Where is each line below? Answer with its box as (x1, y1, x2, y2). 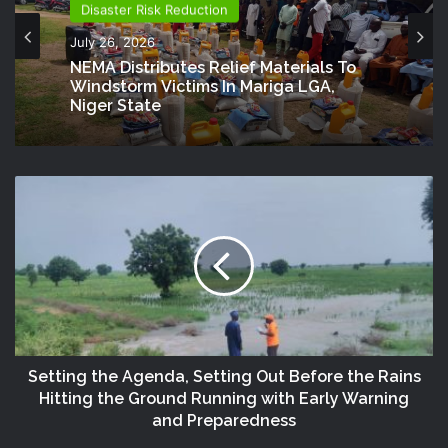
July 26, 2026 (70, 34, 155, 50)
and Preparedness (152, 410, 296, 430)
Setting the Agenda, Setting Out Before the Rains (27, 366, 421, 386)
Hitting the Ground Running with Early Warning (39, 388, 409, 408)
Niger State (70, 96, 161, 115)
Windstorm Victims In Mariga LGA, (70, 77, 335, 96)
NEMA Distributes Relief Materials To (70, 58, 356, 77)
